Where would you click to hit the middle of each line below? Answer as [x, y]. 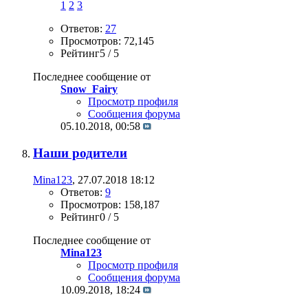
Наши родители [80, 153]
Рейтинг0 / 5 [90, 217]
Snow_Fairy [89, 89]
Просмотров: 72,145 [107, 41]
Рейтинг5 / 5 [90, 54]
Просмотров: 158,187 [110, 204]
